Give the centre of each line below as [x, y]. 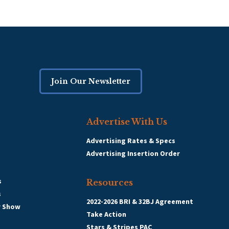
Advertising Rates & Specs [131, 141]
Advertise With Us [127, 122]
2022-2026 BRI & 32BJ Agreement [140, 201]
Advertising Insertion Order [133, 153]
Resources [110, 182]
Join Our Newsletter [90, 81]
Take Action [106, 214]
